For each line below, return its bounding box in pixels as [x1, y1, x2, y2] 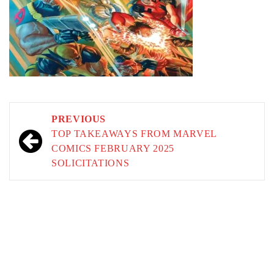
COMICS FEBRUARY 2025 [51, 143, 174, 154]
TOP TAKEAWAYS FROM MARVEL [51, 128, 217, 139]
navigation [15, 128, 92, 149]
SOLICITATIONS [51, 158, 130, 168]
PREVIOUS [51, 114, 106, 124]
